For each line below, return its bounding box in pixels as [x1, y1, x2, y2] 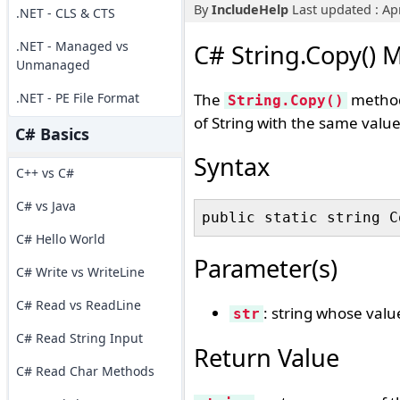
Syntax [193, 150, 270, 183]
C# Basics [14, 123, 89, 145]
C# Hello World [15, 230, 105, 247]
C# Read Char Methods [15, 362, 154, 379]
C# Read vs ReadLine [15, 296, 141, 313]
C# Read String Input [15, 329, 143, 346]
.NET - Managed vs [15, 37, 129, 54]
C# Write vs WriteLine [15, 263, 145, 280]
